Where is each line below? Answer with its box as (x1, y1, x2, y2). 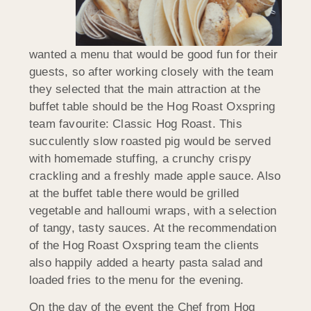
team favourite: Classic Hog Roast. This (29, 117, 242, 131)
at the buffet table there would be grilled (29, 186, 239, 200)
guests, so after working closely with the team (29, 65, 274, 78)
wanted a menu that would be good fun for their (29, 47, 278, 61)
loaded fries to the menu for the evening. (29, 273, 244, 287)
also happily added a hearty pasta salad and (29, 255, 263, 269)
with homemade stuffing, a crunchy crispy (29, 151, 252, 165)
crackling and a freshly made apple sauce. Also (29, 169, 281, 183)
